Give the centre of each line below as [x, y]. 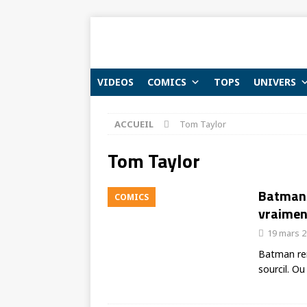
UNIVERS [275, 82]
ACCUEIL [134, 124]
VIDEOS [115, 82]
